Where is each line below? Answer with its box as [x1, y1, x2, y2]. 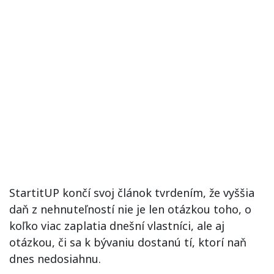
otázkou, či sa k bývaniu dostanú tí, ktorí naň [9, 235, 246, 250]
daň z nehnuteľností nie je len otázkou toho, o [9, 202, 251, 217]
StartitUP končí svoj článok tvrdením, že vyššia [9, 185, 254, 201]
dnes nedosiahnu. [9, 251, 101, 267]
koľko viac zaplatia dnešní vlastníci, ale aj [9, 218, 224, 234]
